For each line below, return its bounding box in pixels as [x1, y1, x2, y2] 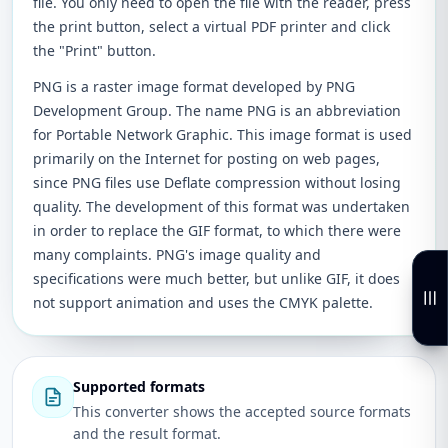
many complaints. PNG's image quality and [33, 245, 321, 264]
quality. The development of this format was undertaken [33, 197, 410, 216]
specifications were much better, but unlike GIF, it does [33, 269, 400, 288]
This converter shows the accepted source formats [73, 402, 411, 421]
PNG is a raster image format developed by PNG [33, 77, 355, 96]
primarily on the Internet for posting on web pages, [33, 149, 380, 168]
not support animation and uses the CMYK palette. [33, 293, 373, 312]
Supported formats [73, 377, 205, 396]
